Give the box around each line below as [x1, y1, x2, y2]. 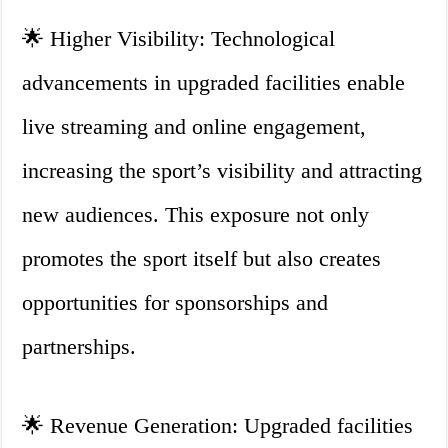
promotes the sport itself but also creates [22, 246, 382, 272]
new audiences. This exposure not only [22, 202, 370, 228]
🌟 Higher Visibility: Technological [22, 26, 336, 52]
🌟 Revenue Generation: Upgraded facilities [22, 413, 414, 439]
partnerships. [22, 334, 137, 360]
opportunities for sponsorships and [22, 290, 329, 316]
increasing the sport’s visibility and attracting [22, 158, 423, 184]
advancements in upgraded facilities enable [22, 70, 406, 96]
